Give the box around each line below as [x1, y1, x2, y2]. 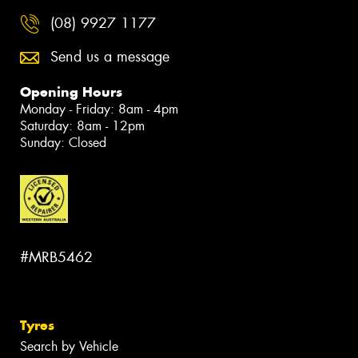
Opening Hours [20, 82, 122, 101]
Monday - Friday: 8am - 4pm [20, 100, 178, 117]
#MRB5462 [20, 248, 93, 268]
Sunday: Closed [20, 133, 106, 151]
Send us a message [50, 46, 169, 66]
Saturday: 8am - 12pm [20, 117, 145, 134]
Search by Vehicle [20, 338, 118, 356]
